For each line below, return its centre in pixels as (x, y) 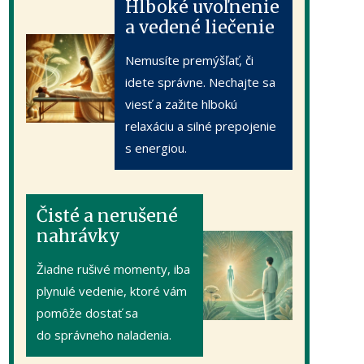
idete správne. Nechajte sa (201, 82)
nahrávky (78, 236)
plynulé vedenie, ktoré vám (111, 290)
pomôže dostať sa (87, 312)
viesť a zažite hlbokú (182, 104)
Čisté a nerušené (107, 215)
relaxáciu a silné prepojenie (201, 126)
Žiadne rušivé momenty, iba (113, 269)
